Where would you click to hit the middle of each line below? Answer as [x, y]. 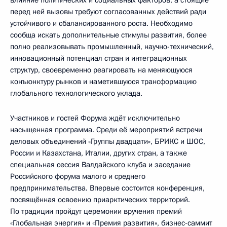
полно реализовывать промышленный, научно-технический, [112, 47]
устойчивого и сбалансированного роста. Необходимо [101, 23]
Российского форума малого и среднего [78, 176]
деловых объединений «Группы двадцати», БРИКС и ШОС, [108, 141]
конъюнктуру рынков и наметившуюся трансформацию [103, 82]
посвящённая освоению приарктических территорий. [100, 200]
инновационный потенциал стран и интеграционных [99, 58]
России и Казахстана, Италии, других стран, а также [99, 153]
